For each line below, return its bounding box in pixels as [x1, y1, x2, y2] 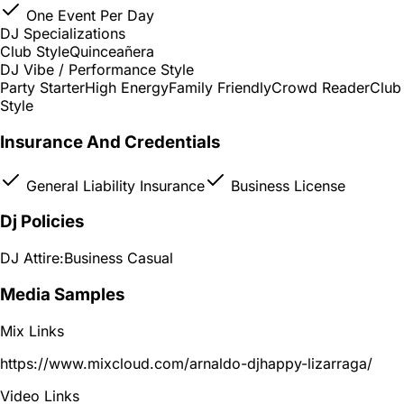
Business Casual [64, 249, 173, 268]
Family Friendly [169, 78, 271, 97]
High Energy [85, 78, 169, 97]
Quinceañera [69, 42, 154, 61]
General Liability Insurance [22, 176, 205, 195]
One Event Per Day [22, 6, 154, 25]
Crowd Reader [271, 78, 370, 97]
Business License [226, 176, 345, 195]
